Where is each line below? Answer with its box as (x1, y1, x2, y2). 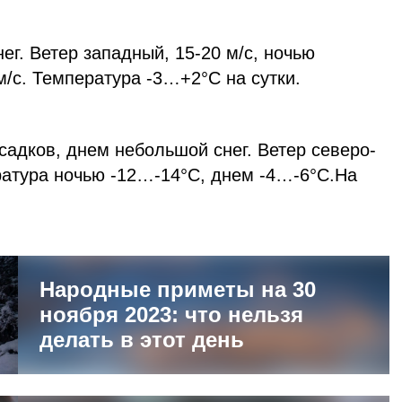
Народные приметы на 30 (39, 276, 316, 301)
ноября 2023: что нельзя (39, 301, 303, 327)
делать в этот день (39, 327, 244, 352)
